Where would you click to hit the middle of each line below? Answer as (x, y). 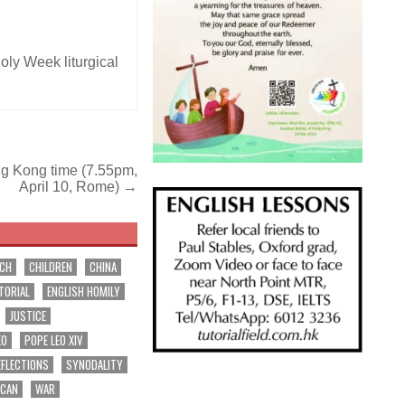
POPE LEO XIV (54, 339)
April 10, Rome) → (79, 186)
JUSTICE (28, 315)
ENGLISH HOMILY (84, 291)
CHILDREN (51, 266)
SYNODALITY (95, 364)
